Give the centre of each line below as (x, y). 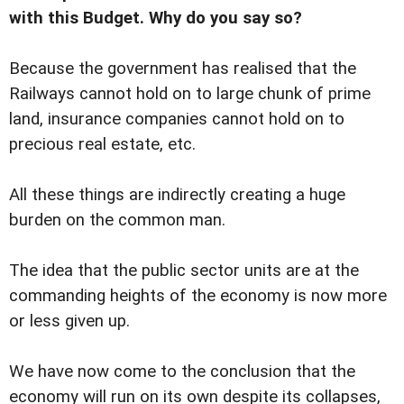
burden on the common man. (117, 220)
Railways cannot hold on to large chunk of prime (190, 93)
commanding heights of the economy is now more (198, 295)
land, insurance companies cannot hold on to (177, 119)
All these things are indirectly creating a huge (177, 194)
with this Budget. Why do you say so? (156, 18)
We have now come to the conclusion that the (182, 371)
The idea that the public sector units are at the (184, 270)
